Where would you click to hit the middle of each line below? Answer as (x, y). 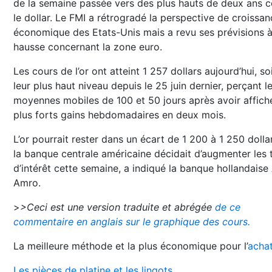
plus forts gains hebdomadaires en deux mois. (120, 115)
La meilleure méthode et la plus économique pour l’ (131, 246)
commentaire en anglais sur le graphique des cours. (132, 222)
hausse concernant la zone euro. (88, 47)
